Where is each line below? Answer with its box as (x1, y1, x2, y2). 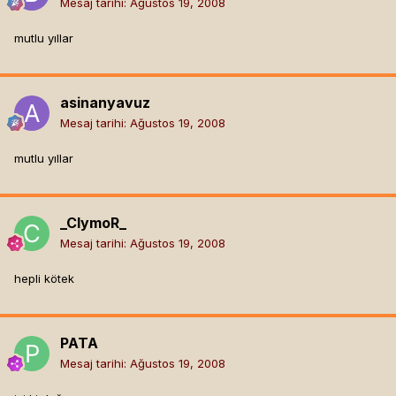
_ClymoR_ (60, 214, 126, 232)
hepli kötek (14, 271, 74, 286)
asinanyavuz (60, 94, 150, 112)
